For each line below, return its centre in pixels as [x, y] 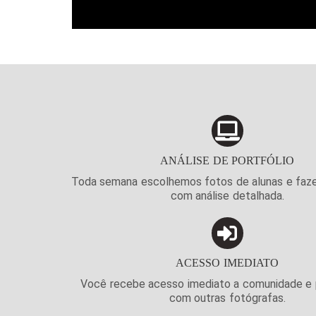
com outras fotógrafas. [227, 298]
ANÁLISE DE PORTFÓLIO [227, 161]
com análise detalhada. [227, 196]
